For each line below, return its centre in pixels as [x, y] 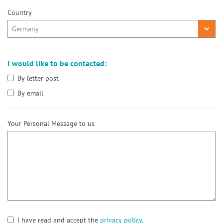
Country [20, 13]
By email [30, 93]
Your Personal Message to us [51, 124]
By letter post [38, 78]
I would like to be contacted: [57, 63]
